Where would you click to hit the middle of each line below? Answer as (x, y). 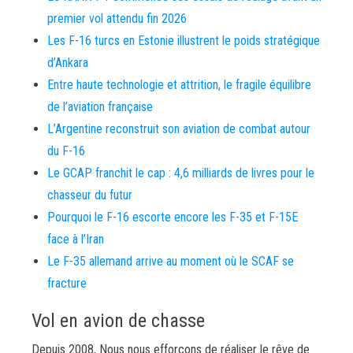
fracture (67, 283)
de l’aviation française (100, 107)
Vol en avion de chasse (118, 321)
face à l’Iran (76, 239)
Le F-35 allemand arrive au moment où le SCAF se (171, 261)
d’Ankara (68, 63)
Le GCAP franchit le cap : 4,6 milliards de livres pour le (181, 173)
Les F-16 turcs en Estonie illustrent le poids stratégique (184, 41)
